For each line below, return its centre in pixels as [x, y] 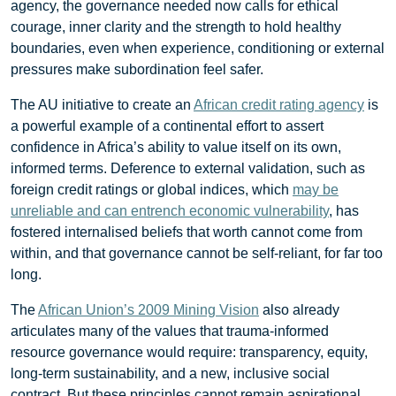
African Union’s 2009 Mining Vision [148, 309]
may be [316, 189]
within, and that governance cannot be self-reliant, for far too [197, 253]
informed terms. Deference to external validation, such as [188, 168]
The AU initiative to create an [102, 104]
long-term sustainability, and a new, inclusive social [170, 373]
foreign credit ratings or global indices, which [152, 189]
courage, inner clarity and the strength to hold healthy [176, 27]
